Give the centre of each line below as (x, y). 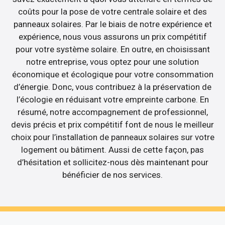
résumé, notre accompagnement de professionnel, (113, 112)
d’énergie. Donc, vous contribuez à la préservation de (113, 87)
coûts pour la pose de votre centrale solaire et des (113, 11)
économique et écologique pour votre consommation (113, 74)
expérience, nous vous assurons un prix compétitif (113, 36)
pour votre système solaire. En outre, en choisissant (113, 49)
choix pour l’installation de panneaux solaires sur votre (113, 137)
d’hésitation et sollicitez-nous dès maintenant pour (113, 162)
